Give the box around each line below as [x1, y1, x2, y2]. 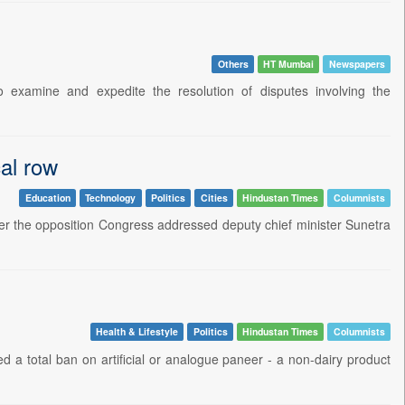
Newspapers [328, 56, 385, 71]
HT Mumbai [263, 56, 315, 71]
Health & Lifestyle [95, 325, 178, 339]
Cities [200, 190, 228, 204]
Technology [85, 190, 137, 204]
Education [24, 190, 71, 204]
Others [217, 56, 249, 71]
